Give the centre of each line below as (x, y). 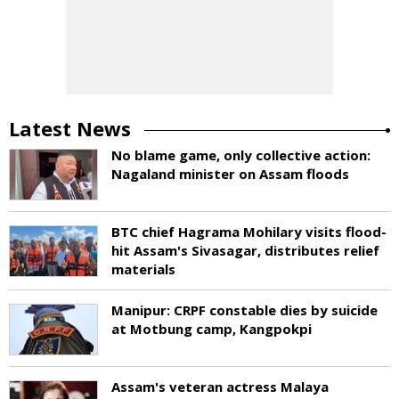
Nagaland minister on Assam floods (230, 174)
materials (143, 269)
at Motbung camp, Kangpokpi (212, 329)
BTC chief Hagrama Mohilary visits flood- (249, 232)
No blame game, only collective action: (241, 155)
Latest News (70, 128)
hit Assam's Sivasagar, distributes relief (245, 250)
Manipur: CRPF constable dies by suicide (244, 310)
